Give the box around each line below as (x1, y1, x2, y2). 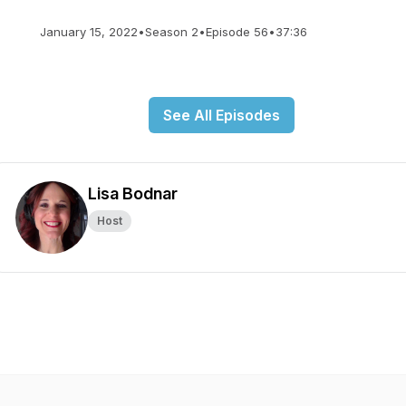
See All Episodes (162, 106, 280, 124)
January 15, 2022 (40, 24, 138, 39)
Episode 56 (206, 24, 268, 39)
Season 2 (145, 24, 198, 39)
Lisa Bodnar (88, 184, 178, 203)
